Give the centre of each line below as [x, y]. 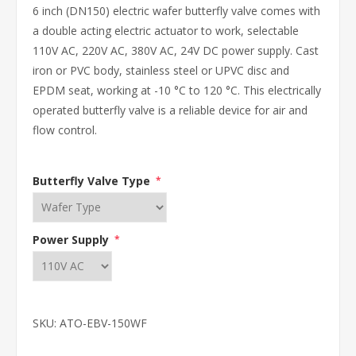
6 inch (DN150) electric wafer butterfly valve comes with [176, 11]
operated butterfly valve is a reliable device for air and [170, 110]
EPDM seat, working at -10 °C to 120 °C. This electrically [177, 90]
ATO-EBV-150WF [103, 323]
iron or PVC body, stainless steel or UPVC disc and [161, 70]
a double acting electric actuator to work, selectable [166, 31]
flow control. [65, 130]
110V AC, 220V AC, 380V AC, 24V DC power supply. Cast [176, 50]
